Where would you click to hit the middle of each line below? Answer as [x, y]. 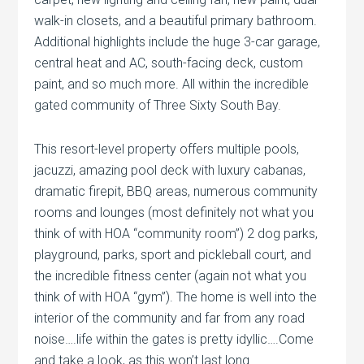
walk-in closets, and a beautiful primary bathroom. [176, 20]
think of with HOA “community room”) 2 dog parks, [176, 233]
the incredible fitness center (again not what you [171, 275]
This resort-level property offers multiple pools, [167, 149]
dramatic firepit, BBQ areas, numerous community [176, 191]
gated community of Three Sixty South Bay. [158, 105]
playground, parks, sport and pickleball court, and [173, 254]
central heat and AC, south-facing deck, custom [169, 63]
